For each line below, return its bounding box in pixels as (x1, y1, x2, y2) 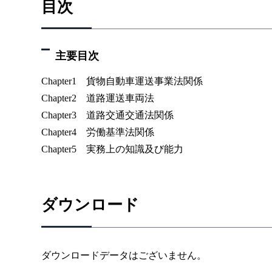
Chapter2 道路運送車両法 (41, 93, 154, 104)
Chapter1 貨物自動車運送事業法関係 (41, 76, 203, 87)
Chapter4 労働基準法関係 (41, 127, 154, 138)
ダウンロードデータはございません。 (41, 250, 206, 260)
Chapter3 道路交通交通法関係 (41, 110, 174, 121)
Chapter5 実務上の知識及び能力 (41, 144, 183, 155)
